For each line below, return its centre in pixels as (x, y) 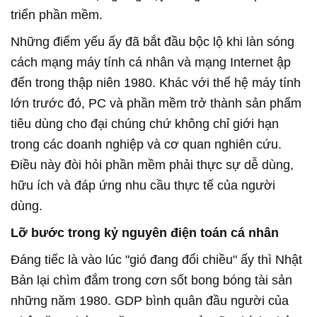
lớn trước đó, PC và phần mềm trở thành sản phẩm (156, 103)
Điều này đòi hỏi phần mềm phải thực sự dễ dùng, (152, 165)
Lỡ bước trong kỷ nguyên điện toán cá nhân (145, 232)
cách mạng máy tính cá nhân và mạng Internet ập (151, 62)
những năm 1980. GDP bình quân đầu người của (150, 300)
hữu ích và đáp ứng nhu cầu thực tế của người (143, 185)
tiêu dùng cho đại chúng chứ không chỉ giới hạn (145, 123)
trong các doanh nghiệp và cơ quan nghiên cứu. (146, 144)
